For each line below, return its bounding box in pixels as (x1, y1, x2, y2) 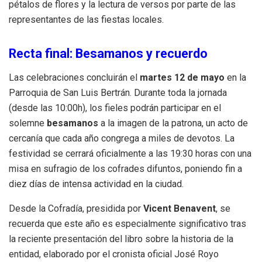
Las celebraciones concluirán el (9, 72, 140, 84)
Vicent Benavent (143, 203, 216, 215)
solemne (9, 118, 47, 129)
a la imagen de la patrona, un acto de (98, 118, 248, 129)
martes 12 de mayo (140, 72, 225, 84)
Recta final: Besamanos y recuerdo (9, 46, 208, 61)
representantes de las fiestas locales (9, 14, 162, 26)
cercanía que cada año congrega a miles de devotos (9, 133, 220, 144)
